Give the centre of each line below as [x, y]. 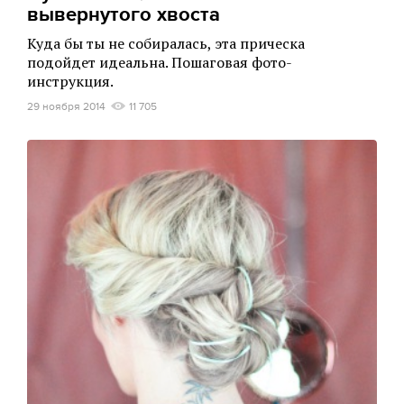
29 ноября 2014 [66, 106]
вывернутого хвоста [124, 14]
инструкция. [70, 81]
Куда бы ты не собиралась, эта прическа [166, 43]
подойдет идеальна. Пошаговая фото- [160, 62]
